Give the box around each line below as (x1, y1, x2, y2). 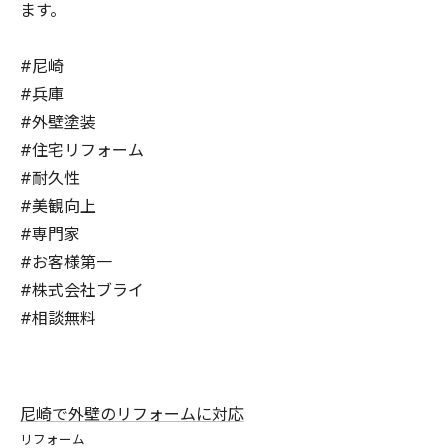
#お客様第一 (20, 253, 112, 272)
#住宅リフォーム (20, 141, 144, 160)
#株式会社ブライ (20, 281, 144, 300)
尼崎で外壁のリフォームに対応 (20, 405, 244, 424)
